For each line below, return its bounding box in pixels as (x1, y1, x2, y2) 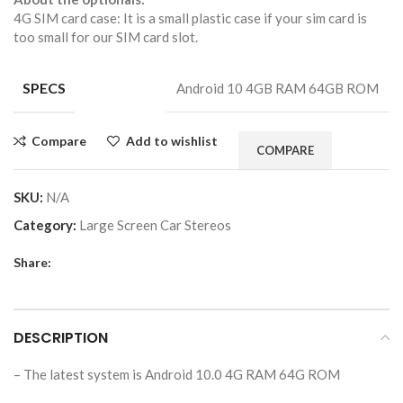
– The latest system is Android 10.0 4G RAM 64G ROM (13, 365, 340, 382)
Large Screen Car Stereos (79, 217, 231, 234)
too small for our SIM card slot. (13, 29, 198, 46)
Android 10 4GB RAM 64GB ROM (176, 80, 379, 97)
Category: (13, 217, 76, 234)
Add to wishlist (125, 133, 218, 149)
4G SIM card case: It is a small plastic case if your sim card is (13, 10, 367, 27)
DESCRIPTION (13, 327, 108, 348)
